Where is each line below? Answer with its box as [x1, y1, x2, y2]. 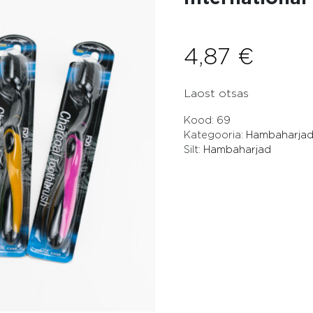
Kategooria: [184, 130, 247, 140]
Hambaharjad [203, 145, 272, 155]
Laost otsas [184, 88, 249, 99]
